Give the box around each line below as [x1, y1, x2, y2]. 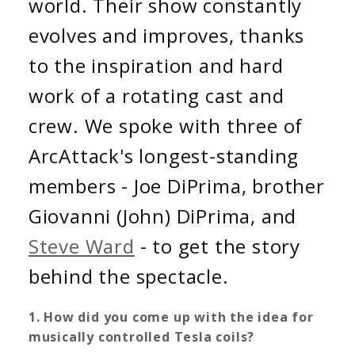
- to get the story [134, 232, 301, 259]
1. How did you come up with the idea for [28, 307, 314, 326]
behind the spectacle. [28, 262, 229, 289]
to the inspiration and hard [28, 52, 284, 78]
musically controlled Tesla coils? [28, 327, 255, 345]
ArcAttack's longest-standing [28, 142, 300, 169]
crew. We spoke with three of [28, 112, 303, 139]
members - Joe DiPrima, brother [28, 172, 325, 199]
